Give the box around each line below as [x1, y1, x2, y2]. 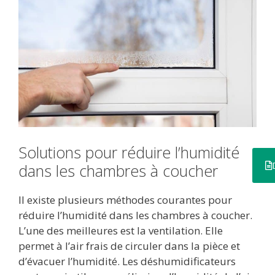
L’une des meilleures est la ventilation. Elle [18, 223, 223, 238]
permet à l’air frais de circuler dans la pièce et [18, 238, 240, 253]
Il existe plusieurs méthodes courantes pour [18, 192, 232, 207]
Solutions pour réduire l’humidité [18, 141, 239, 163]
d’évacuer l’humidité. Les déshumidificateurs [18, 254, 236, 268]
